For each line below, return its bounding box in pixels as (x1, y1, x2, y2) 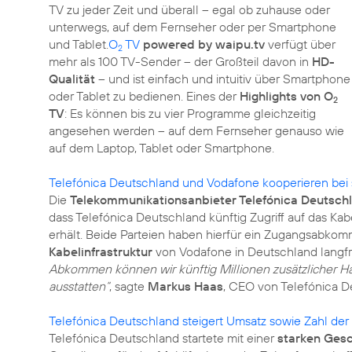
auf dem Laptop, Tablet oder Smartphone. (49, 140, 274, 156)
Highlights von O (240, 88, 333, 104)
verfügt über (265, 36, 335, 52)
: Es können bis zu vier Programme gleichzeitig (64, 105, 316, 121)
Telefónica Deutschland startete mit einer (49, 330, 277, 346)
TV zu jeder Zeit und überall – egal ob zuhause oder (49, 2, 330, 17)
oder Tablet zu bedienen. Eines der (49, 88, 240, 104)
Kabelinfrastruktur (49, 244, 152, 259)
